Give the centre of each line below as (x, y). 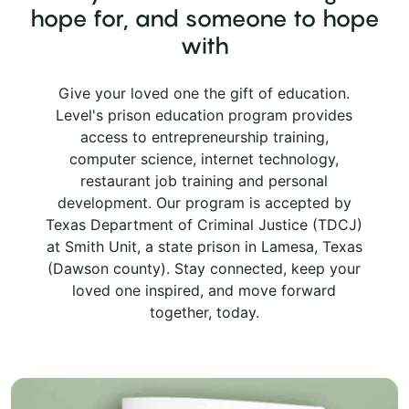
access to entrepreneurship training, (204, 136)
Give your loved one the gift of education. (204, 93)
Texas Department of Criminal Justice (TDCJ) (204, 224)
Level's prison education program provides (204, 115)
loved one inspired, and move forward (204, 290)
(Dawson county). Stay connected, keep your (204, 268)
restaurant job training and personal (204, 180)
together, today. (204, 312)
